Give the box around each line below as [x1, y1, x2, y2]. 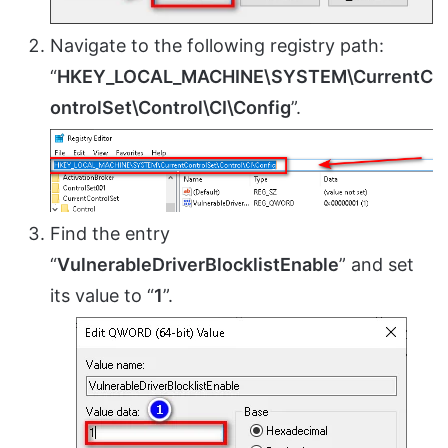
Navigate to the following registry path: [50, 35, 384, 57]
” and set [339, 254, 414, 276]
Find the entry [50, 223, 170, 245]
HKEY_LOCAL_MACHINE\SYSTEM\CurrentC [57, 66, 433, 88]
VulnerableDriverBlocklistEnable [57, 254, 339, 276]
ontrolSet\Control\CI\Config [50, 97, 291, 119]
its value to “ [50, 285, 154, 307]
